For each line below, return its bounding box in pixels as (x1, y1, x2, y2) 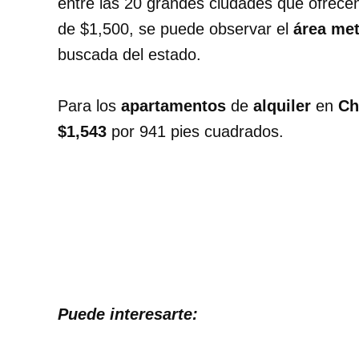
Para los (58, 97, 121, 115)
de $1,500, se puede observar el (58, 20, 293, 38)
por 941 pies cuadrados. (107, 123, 284, 141)
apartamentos (121, 97, 231, 115)
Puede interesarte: (58, 305, 198, 324)
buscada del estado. (58, 46, 201, 64)
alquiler (253, 97, 316, 115)
